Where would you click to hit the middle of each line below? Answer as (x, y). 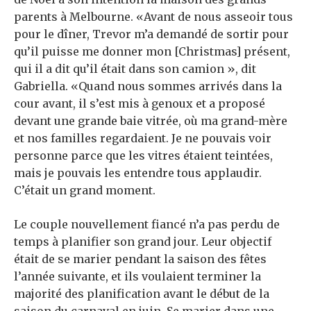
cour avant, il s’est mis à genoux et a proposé (140, 104)
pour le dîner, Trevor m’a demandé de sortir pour (151, 34)
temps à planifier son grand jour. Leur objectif (143, 242)
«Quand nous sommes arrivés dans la (175, 86)
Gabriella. (41, 86)
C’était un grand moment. (85, 191)
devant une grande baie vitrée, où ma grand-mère (151, 121)
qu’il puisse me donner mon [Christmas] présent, (152, 52)
